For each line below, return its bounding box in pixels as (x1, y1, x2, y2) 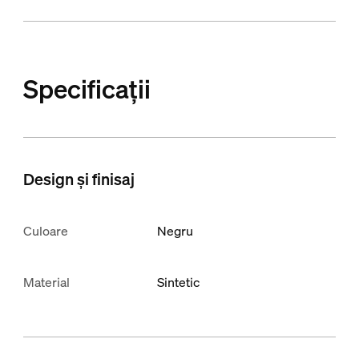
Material (22, 273, 70, 292)
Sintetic (157, 273, 200, 292)
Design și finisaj (22, 168, 135, 191)
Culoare (22, 222, 68, 240)
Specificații (22, 72, 151, 107)
